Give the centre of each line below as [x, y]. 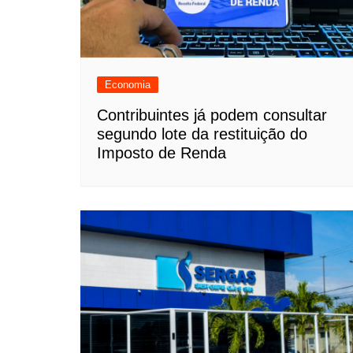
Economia [128, 84]
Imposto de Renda [162, 152]
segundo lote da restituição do [202, 134]
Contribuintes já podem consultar [212, 115]
